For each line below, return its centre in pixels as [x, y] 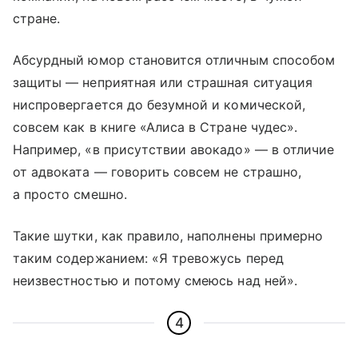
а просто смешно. [70, 194]
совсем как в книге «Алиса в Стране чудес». [155, 127]
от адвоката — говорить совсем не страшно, [157, 171]
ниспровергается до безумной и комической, [159, 104]
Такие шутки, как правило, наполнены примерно [168, 235]
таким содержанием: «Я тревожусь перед [148, 258]
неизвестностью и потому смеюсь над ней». [155, 280]
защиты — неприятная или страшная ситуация [163, 82]
